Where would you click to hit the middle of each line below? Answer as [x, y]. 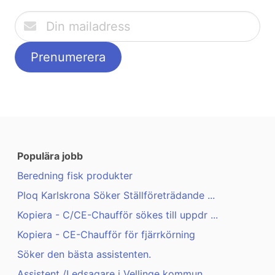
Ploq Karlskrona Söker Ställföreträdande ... [116, 196]
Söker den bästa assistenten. [84, 254]
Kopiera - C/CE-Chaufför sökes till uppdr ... [118, 215]
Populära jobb [50, 156]
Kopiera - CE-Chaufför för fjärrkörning [106, 235]
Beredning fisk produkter [75, 176]
